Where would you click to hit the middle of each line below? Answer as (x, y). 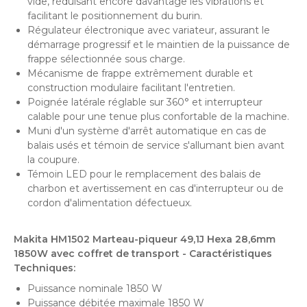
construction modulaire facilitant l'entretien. (131, 88)
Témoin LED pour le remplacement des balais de (144, 174)
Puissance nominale (75, 288)
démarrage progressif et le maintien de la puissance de (159, 45)
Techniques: (45, 268)
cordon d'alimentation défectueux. (110, 203)
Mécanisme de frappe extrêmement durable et (140, 73)
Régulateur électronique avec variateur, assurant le (149, 30)
